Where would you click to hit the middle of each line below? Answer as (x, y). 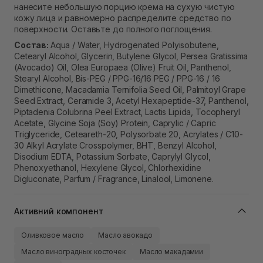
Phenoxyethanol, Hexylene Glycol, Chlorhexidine (108, 168)
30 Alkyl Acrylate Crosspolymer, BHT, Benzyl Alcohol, (115, 146)
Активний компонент (59, 211)
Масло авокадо (125, 235)
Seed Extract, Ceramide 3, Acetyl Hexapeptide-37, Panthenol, (131, 101)
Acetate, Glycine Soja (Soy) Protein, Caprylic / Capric (115, 123)
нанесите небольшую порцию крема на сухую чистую (124, 7)
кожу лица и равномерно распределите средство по (123, 18)
